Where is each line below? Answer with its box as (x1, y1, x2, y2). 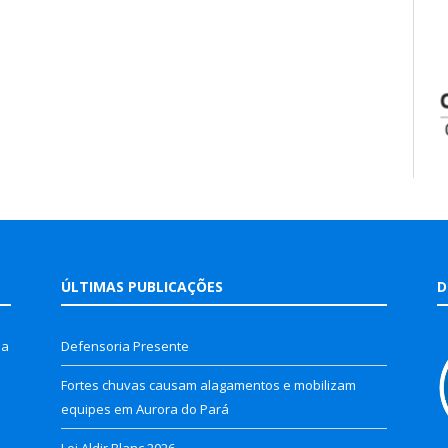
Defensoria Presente (61, 337, 189, 356)
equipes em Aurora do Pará (61, 400, 229, 419)
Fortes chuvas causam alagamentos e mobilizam (61, 376, 356, 395)
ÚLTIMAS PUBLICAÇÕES (61, 277, 223, 297)
